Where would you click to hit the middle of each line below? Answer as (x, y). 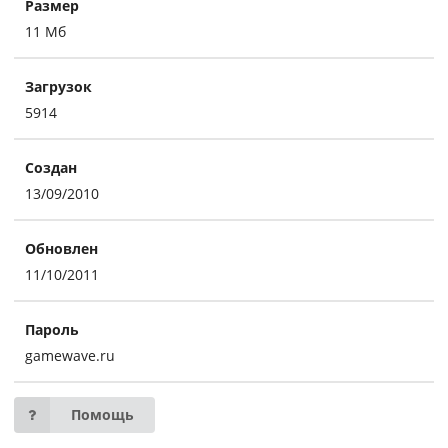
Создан (50, 167)
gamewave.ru (69, 355)
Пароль (51, 329)
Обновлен (61, 248)
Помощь (102, 415)
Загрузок (58, 86)
